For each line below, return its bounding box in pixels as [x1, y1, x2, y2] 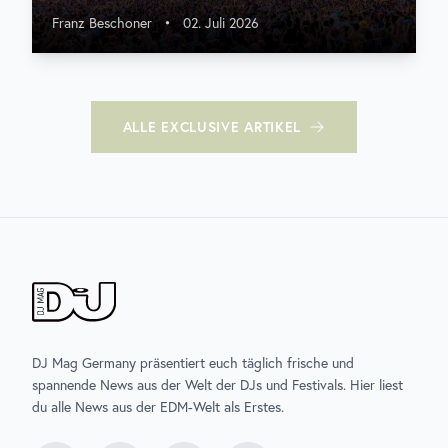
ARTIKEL [239, 118, 302, 136]
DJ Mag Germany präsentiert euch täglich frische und [32, 354, 354, 372]
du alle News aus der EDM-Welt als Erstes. [32, 398, 284, 416]
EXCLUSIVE [161, 118, 240, 136]
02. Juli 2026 [183, 14, 259, 32]
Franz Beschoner [52, 14, 152, 32]
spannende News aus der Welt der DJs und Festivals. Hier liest [32, 376, 403, 394]
